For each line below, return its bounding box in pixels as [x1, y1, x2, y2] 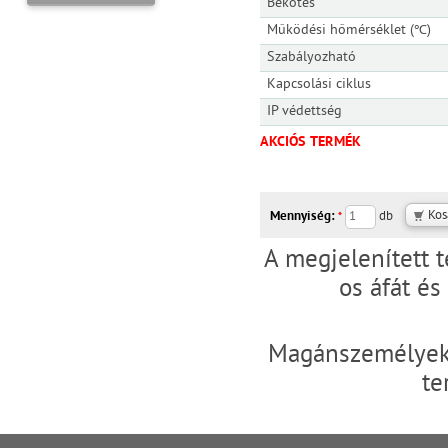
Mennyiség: [270, 208, 338, 225]
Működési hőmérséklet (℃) [266, 21, 431, 39]
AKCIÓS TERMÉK [260, 134, 361, 152]
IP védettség [266, 102, 342, 120]
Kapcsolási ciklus [266, 75, 371, 93]
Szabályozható [266, 48, 356, 66]
